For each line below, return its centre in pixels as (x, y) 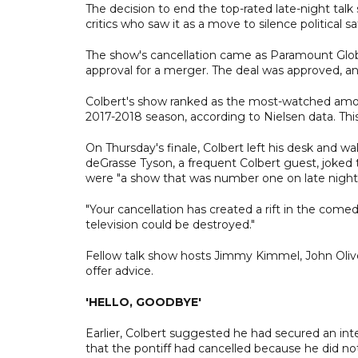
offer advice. (119, 270)
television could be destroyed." (170, 224)
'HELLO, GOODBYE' (143, 302)
